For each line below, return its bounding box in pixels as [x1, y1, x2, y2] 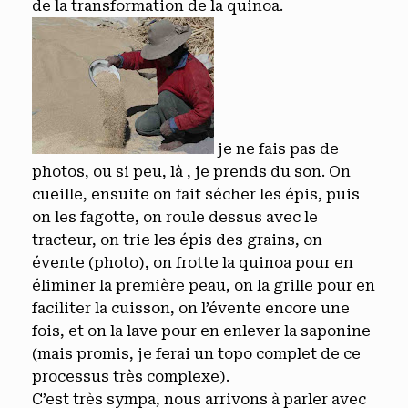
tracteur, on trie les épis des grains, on [32, 231, 322, 249]
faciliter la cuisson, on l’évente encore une [32, 300, 350, 317]
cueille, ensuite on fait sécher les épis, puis [32, 186, 360, 203]
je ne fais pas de [214, 140, 339, 158]
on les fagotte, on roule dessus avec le [32, 209, 318, 226]
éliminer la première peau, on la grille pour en [32, 277, 375, 294]
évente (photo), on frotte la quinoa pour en [32, 254, 353, 271]
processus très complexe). [32, 368, 229, 385]
